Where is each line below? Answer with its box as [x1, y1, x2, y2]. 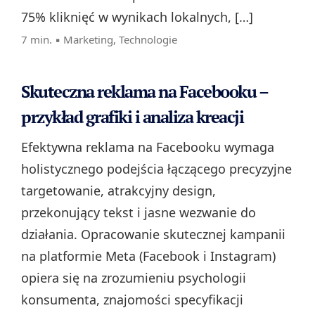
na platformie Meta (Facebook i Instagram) [21, 247, 276, 265]
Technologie [119, 32, 177, 47]
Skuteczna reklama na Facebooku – [21, 80, 267, 103]
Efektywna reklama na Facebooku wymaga [21, 139, 274, 156]
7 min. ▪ [21, 32, 63, 47]
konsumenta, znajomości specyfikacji [21, 291, 243, 309]
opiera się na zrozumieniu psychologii [21, 269, 246, 287]
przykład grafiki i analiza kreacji [21, 105, 243, 129]
